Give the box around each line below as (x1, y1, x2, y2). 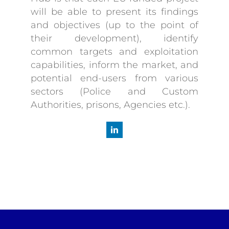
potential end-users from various (31, 72, 198, 84)
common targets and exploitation (31, 45, 198, 57)
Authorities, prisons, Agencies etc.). (31, 99, 190, 110)
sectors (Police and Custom (31, 85, 198, 97)
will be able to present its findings (31, 6, 198, 17)
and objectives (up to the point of (31, 19, 198, 31)
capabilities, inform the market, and (31, 59, 198, 71)
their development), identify (31, 32, 198, 44)
